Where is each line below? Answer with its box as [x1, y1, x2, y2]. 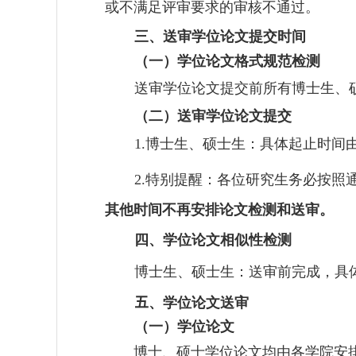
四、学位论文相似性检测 [134, 232, 292, 249]
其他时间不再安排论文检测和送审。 [105, 200, 334, 218]
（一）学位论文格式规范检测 [134, 52, 321, 69]
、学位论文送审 [149, 294, 250, 311]
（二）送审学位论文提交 [134, 107, 292, 125]
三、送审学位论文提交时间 [134, 29, 307, 45]
